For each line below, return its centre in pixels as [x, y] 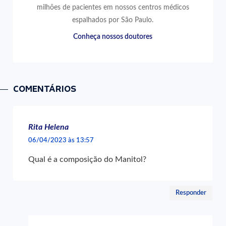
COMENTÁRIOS [45, 89]
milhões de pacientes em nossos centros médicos [113, 7]
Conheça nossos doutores [113, 37]
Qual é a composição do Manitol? [88, 159]
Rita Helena [49, 127]
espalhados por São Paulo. [113, 20]
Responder [191, 193]
